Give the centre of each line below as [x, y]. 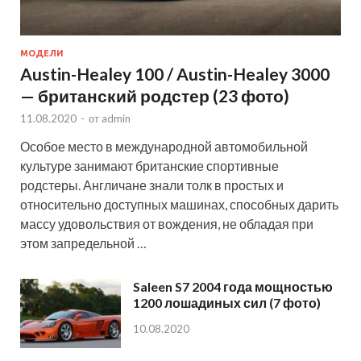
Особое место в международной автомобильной [164, 146]
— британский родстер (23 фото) [155, 95]
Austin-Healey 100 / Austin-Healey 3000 [175, 74]
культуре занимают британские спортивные [149, 166]
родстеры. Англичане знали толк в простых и [152, 185]
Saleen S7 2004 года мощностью [233, 286]
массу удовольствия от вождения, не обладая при [167, 224]
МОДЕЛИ [42, 53]
